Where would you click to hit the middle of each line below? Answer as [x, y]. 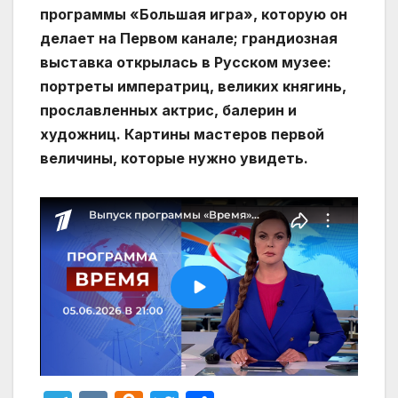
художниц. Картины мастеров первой [182, 135]
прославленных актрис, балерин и [168, 111]
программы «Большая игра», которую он [194, 15]
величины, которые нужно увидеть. [174, 159]
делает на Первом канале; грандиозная [189, 39]
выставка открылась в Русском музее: [186, 63]
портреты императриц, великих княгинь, [193, 87]
